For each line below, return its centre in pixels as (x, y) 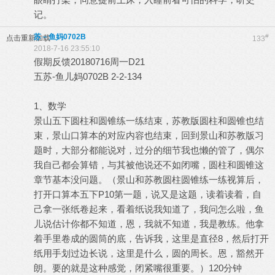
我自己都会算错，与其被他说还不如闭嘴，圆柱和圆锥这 (149, 165)
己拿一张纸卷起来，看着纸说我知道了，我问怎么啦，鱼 (149, 209)
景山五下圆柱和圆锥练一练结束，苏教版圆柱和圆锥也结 (149, 121)
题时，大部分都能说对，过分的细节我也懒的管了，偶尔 (149, 150)
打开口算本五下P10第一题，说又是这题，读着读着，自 (148, 194)
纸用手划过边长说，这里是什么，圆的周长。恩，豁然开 (149, 253)
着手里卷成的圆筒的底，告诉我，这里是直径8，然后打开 (151, 238)
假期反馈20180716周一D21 (89, 62)
